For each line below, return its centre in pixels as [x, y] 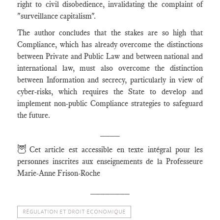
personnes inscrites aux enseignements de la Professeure [110, 161]
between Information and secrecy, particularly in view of [110, 80]
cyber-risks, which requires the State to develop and [110, 92]
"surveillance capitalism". [56, 16]
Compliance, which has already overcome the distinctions [110, 44]
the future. [34, 115]
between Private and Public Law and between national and [110, 56]
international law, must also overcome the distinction [110, 68]
